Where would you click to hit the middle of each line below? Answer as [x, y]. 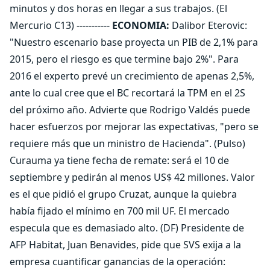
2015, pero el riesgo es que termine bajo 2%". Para [124, 59]
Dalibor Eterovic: [208, 25]
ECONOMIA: [141, 25]
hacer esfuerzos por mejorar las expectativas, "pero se [134, 127]
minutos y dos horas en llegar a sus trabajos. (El [118, 8]
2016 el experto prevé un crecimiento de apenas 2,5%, [132, 76]
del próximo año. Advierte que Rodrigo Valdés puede [130, 110]
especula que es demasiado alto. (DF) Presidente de [127, 228]
